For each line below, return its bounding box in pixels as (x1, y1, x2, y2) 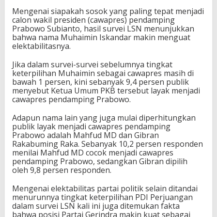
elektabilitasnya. (12, 40, 71, 51)
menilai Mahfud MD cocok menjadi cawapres (12, 147, 173, 158)
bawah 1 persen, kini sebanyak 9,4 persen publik (12, 76, 189, 87)
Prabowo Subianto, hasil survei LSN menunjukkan (12, 23, 194, 34)
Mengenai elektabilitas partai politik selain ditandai (12, 183, 198, 194)
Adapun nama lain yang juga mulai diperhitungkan (12, 112, 196, 123)
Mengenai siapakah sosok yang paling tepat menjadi (12, 5, 204, 16)
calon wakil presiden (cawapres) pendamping (12, 14, 175, 25)
